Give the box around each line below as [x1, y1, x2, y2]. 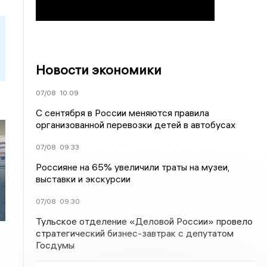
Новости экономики [36, 61, 162, 78]
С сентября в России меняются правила [36, 107, 210, 119]
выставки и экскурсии [36, 173, 131, 185]
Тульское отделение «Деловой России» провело [36, 215, 253, 227]
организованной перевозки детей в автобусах [36, 119, 236, 131]
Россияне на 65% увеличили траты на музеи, [36, 161, 230, 173]
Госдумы [36, 239, 75, 251]
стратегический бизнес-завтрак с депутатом [36, 227, 234, 239]
